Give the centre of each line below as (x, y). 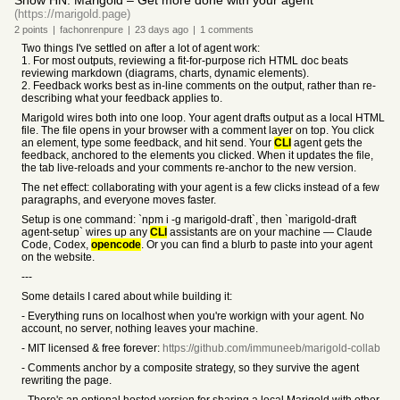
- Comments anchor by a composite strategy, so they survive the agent (190, 368)
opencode (116, 245)
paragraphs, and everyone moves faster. (119, 200)
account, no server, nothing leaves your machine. (140, 329)
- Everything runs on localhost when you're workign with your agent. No (193, 316)
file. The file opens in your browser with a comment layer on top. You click (198, 130)
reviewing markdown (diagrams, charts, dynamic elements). (165, 73)
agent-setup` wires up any (86, 232)
